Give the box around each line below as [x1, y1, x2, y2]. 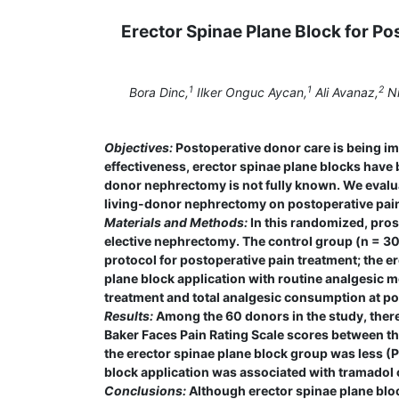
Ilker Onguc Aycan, [192, 85, 307, 101]
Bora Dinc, [128, 85, 189, 101]
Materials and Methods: [104, 215, 248, 231]
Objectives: [104, 140, 173, 156]
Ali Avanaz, [311, 85, 379, 101]
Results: [104, 308, 153, 324]
